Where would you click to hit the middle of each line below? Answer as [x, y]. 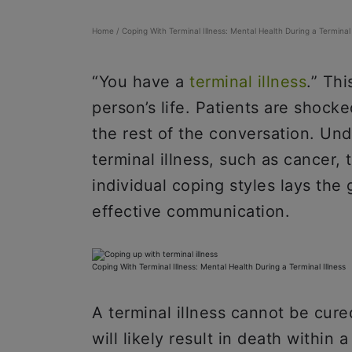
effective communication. [191, 211]
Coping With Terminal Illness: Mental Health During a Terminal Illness [219, 266]
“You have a [141, 82]
